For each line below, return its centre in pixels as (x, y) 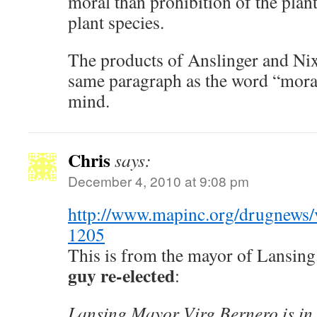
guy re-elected (121, 275)
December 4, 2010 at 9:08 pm (158, 181)
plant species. (116, 22)
